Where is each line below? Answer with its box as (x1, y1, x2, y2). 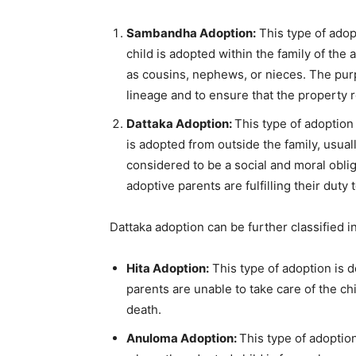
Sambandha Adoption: (126, 25, 256, 41)
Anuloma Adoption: (126, 331, 239, 346)
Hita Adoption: (126, 261, 209, 276)
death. (126, 302, 161, 317)
